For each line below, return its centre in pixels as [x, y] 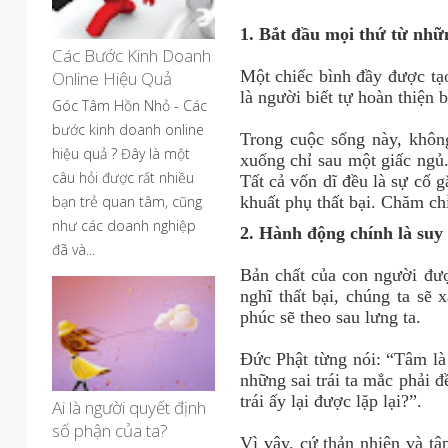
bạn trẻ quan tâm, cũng [127, 201]
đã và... [73, 249]
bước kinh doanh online [128, 129]
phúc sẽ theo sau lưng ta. [332, 317]
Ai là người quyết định [129, 407]
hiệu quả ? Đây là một [121, 153]
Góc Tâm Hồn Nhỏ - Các [129, 105]
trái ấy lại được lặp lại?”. [330, 401]
